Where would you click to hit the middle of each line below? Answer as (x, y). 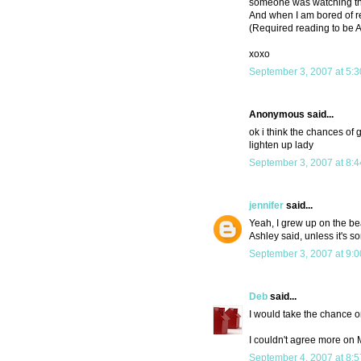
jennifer (266, 206)
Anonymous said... (291, 115)
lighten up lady (281, 145)
